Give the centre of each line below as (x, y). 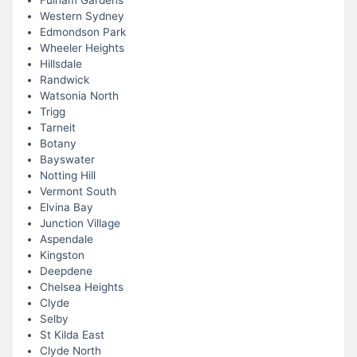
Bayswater (67, 160)
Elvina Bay (66, 208)
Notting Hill (67, 176)
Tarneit (57, 128)
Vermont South (78, 192)
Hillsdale (61, 64)
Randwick (64, 80)
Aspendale (66, 239)
